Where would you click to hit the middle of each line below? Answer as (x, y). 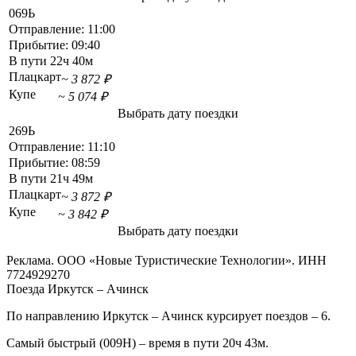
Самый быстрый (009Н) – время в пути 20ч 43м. (137, 343)
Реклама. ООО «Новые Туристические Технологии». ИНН (166, 261)
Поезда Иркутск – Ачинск (77, 289)
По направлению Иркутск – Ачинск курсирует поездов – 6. (168, 316)
